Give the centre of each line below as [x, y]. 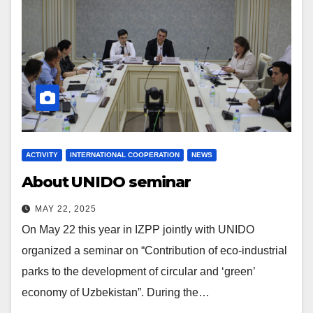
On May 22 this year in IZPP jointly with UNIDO [138, 230]
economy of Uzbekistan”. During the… [116, 292]
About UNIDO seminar [107, 182]
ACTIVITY [42, 155]
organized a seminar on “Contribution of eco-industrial [154, 250]
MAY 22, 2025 [66, 209]
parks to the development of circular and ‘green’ [138, 271]
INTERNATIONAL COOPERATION [125, 155]
